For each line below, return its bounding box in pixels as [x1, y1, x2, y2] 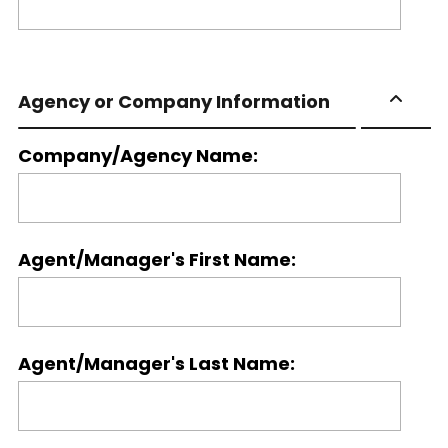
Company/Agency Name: [17, 143, 258, 168]
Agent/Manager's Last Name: [17, 351, 295, 376]
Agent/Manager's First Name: [17, 247, 296, 272]
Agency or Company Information [17, 89, 330, 114]
